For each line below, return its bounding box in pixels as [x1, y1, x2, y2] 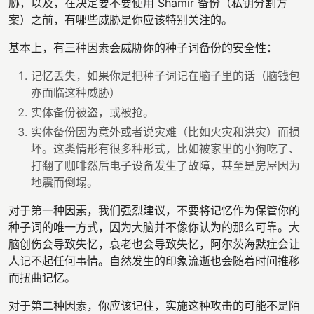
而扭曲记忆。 [8, 270, 76, 285]
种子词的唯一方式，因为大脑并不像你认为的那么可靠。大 [8, 219, 300, 234]
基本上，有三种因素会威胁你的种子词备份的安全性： [8, 40, 278, 55]
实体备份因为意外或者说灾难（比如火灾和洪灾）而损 [31, 124, 300, 139]
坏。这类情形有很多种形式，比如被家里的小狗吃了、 [31, 141, 300, 156]
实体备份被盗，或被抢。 [31, 104, 154, 119]
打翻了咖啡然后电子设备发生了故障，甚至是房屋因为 [31, 158, 300, 172]
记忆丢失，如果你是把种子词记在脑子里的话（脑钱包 [31, 68, 300, 83]
